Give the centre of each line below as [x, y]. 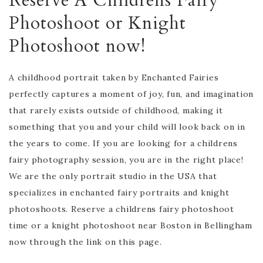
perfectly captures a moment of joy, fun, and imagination [131, 94]
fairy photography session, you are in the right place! [126, 159]
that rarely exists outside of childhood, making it [116, 110]
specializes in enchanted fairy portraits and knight [119, 192]
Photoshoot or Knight [97, 23]
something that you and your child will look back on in [127, 127]
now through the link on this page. [85, 242]
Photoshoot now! [77, 46]
